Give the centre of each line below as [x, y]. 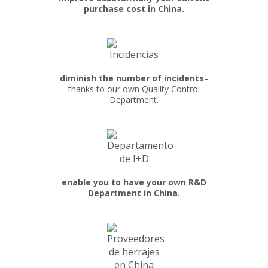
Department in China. [134, 193]
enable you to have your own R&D [134, 182]
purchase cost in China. [134, 9]
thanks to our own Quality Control [134, 89]
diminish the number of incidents [132, 78]
